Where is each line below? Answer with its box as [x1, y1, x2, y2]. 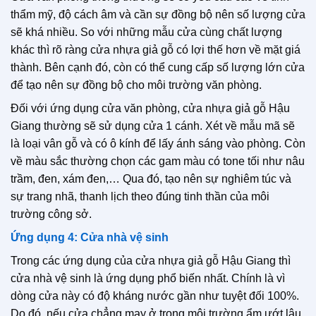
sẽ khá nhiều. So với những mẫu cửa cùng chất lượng [11, 25, 282, 38]
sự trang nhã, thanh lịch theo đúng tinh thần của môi [11, 190, 269, 202]
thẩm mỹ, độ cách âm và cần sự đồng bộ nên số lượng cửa [11, 8, 305, 20]
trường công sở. [11, 207, 92, 220]
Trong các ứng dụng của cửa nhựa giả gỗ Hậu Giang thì [11, 254, 291, 267]
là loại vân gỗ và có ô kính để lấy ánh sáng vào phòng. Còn [11, 137, 305, 150]
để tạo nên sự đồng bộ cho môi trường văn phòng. [11, 78, 262, 91]
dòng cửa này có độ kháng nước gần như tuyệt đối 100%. [11, 289, 299, 302]
